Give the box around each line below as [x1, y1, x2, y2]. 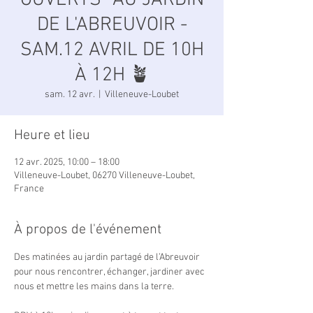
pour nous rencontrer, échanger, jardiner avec [14, 266, 207, 278]
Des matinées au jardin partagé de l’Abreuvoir [14, 252, 202, 263]
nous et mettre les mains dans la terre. [14, 281, 174, 293]
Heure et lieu [14, 127, 90, 144]
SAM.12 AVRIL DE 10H [20, 38, 204, 62]
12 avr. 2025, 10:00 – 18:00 [14, 156, 119, 168]
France [14, 183, 44, 195]
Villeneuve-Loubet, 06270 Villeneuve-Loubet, [14, 170, 195, 182]
